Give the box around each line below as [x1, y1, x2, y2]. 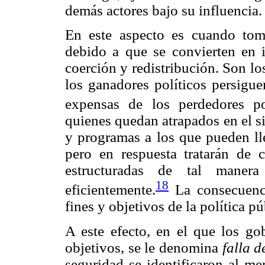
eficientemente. [65, 182, 156, 198]
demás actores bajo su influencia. [65, 2, 262, 18]
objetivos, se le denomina [65, 239, 222, 256]
